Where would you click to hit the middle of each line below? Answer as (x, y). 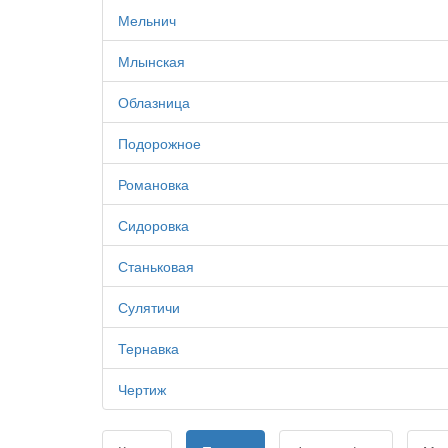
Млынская (151, 61)
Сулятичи (149, 307)
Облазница (154, 102)
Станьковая (156, 266)
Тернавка (148, 348)
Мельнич (147, 20)
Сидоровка (153, 225)
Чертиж (142, 389)
